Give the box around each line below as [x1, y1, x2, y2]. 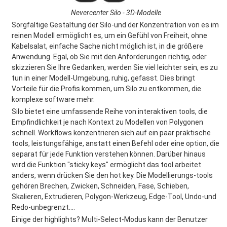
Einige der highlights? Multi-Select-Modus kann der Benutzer [12, 215, 208, 223]
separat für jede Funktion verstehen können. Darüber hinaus [12, 150, 206, 158]
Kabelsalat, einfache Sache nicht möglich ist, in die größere [12, 42, 203, 50]
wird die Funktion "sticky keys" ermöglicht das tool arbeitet [12, 161, 201, 169]
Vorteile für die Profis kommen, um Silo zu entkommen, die [12, 85, 201, 93]
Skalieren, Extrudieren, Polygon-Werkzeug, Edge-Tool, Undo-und [12, 193, 216, 201]
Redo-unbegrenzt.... [12, 203, 75, 211]
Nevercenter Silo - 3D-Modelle [71, 9, 161, 17]
